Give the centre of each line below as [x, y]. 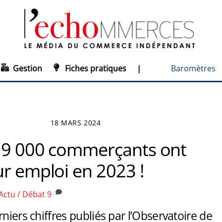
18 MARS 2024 [76, 122]
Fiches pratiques [95, 69]
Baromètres [194, 69]
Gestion [27, 69]
